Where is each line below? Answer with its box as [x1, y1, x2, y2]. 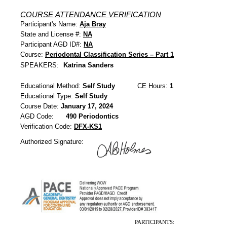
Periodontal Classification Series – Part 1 [45, 51, 174, 58]
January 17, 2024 [61, 102, 113, 110]
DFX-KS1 [74, 123, 102, 130]
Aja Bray [80, 20, 106, 28]
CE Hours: [137, 82, 170, 90]
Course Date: [20, 102, 61, 110]
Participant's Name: [20, 20, 80, 28]
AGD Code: [20, 112, 54, 120]
